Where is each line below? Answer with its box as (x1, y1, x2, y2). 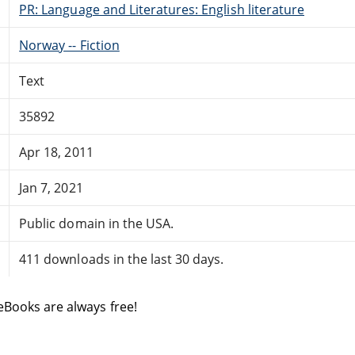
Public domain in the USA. (19, 214, 174, 232)
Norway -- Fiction (19, 36, 120, 54)
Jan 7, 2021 (19, 178, 83, 197)
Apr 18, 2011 (19, 143, 94, 161)
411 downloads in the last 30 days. (19, 250, 224, 268)
